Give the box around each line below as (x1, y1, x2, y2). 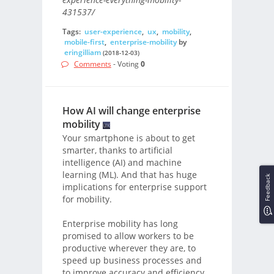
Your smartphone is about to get (62, 132, 195, 144)
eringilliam (64, 46, 101, 57)
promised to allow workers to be (62, 230, 194, 242)
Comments (73, 59, 111, 70)
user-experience (84, 26, 142, 37)
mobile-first (64, 36, 105, 47)
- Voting (111, 59, 141, 70)
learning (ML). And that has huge (62, 169, 197, 181)
